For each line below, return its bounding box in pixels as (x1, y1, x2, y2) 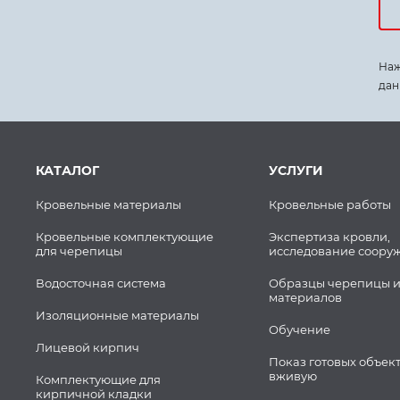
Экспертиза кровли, (268, 229, 390, 244)
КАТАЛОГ (36, 162, 99, 179)
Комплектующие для (36, 372, 161, 387)
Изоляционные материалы (36, 308, 199, 322)
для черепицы (36, 244, 122, 258)
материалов (268, 290, 342, 304)
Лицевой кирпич (36, 340, 139, 354)
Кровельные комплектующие (36, 229, 213, 244)
